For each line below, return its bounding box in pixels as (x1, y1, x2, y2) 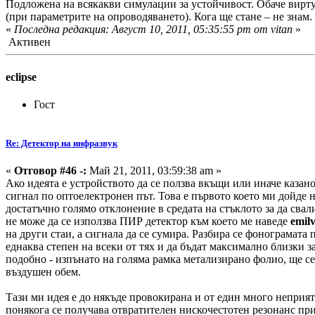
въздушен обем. (6, 266, 81, 278)
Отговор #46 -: (14, 165, 86, 177)
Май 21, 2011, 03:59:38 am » (86, 165, 221, 177)
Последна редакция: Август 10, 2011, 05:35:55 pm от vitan (14, 23, 292, 36)
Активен (6, 36, 51, 49)
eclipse (6, 70, 37, 83)
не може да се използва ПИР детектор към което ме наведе (6, 215, 290, 228)
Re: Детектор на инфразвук (6, 137, 117, 148)
